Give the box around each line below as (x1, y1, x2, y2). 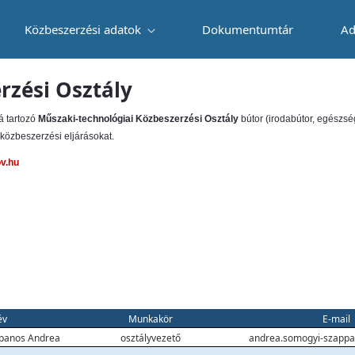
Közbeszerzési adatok (24, 21, 144, 37)
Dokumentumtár (202, 21, 294, 37)
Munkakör (128, 312, 173, 326)
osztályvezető (120, 331, 181, 345)
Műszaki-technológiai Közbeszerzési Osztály (38, 113, 239, 124)
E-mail (323, 312, 350, 326)
